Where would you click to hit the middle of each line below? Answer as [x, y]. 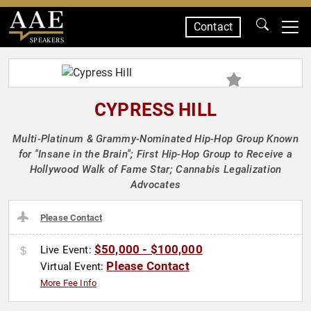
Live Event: [67, 250]
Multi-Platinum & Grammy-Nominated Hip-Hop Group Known [155, 139]
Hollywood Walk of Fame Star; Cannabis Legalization [155, 169]
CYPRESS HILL [155, 110]
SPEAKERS [47, 40]
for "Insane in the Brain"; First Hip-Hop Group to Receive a [155, 154]
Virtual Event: [74, 267]
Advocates [155, 185]
